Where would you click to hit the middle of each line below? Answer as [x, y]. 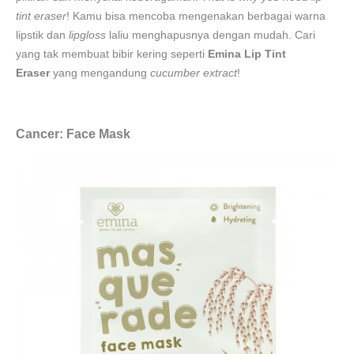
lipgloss [87, 35]
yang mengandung [100, 73]
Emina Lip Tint [247, 54]
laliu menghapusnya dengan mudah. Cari [211, 35]
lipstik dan [42, 35]
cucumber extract [194, 73]
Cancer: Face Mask [73, 134]
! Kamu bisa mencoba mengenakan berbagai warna [196, 16]
